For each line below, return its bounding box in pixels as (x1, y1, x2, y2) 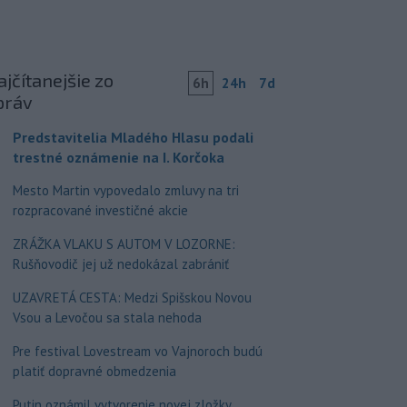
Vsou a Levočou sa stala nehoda (12, 308, 202, 326)
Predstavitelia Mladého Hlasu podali (12, 127, 253, 146)
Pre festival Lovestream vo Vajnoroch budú (12, 342, 263, 360)
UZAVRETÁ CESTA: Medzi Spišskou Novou (12, 288, 252, 306)
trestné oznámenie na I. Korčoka (12, 147, 224, 166)
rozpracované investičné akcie (12, 201, 188, 219)
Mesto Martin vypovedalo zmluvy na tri (12, 181, 239, 199)
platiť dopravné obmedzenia (12, 362, 176, 380)
